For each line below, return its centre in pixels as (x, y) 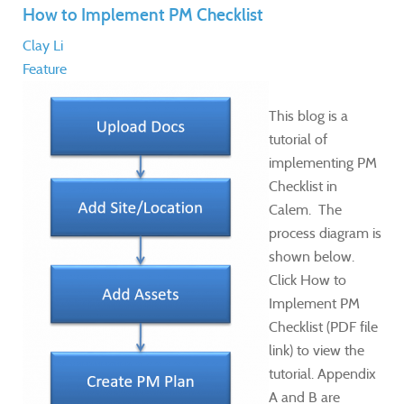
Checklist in (303, 186)
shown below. (313, 256)
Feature (45, 69)
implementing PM (323, 162)
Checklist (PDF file (323, 326)
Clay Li (43, 45)
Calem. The (305, 209)
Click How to (308, 280)
